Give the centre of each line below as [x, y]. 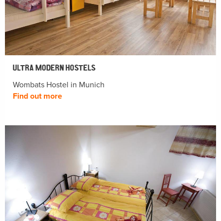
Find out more [37, 96]
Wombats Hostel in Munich [59, 85]
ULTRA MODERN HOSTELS [54, 67]
